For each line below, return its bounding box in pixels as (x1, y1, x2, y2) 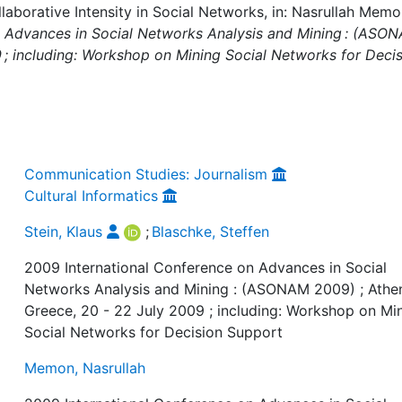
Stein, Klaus (24, 222, 103, 240)
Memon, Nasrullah (24, 358, 146, 377)
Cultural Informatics (24, 186, 159, 205)
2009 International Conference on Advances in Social (24, 258, 388, 276)
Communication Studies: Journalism (24, 164, 268, 183)
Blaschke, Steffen (152, 222, 270, 240)
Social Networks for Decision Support (24, 322, 284, 341)
